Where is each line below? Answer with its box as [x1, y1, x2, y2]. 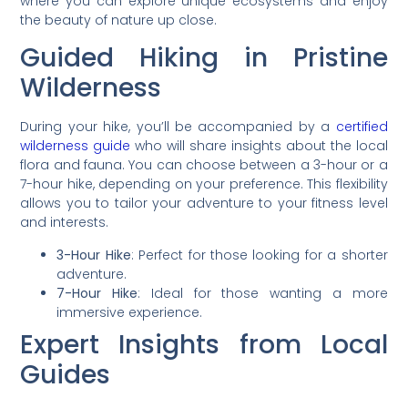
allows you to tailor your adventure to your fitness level [20, 194, 388, 213]
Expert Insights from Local [20, 326, 388, 362]
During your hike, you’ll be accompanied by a [20, 117, 336, 137]
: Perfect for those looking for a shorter [130, 245, 388, 264]
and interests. [20, 213, 109, 232]
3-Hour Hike [56, 245, 131, 264]
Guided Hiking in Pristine [20, 40, 388, 76]
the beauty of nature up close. [20, 10, 218, 29]
